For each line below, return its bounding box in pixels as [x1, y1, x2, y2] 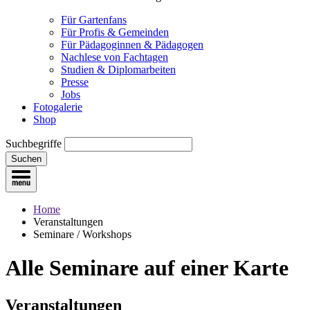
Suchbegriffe [6, 138, 62, 149]
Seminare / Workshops [33, 228, 131, 240]
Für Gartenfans [61, 14, 127, 26]
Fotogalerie [33, 101, 82, 113]
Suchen [11, 154, 42, 164]
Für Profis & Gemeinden [61, 26, 169, 38]
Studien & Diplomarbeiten [61, 64, 176, 75]
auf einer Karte [144, 255, 289, 281]
